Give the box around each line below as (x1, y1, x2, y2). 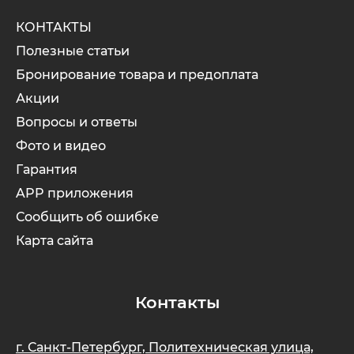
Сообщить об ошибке (16, 209, 159, 224)
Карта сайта (16, 233, 93, 248)
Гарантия (16, 162, 77, 177)
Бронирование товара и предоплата (16, 67, 258, 82)
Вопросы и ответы (16, 115, 137, 130)
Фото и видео (16, 138, 106, 153)
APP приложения (16, 186, 134, 201)
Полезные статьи (16, 43, 130, 58)
